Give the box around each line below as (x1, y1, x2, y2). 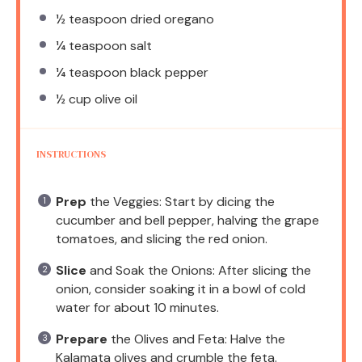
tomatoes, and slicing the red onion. (56, 229, 267, 247)
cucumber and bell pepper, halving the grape (56, 211, 319, 229)
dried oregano (127, 10, 214, 27)
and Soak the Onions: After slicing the (86, 261, 311, 279)
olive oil (91, 90, 137, 107)
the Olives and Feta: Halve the (107, 330, 285, 347)
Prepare (56, 330, 107, 347)
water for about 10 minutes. (56, 298, 219, 316)
